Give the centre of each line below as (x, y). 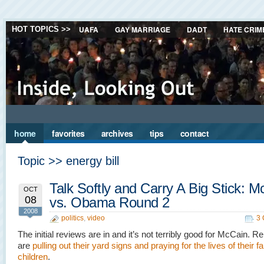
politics (72, 218)
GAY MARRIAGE (143, 29)
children (33, 257)
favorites (68, 133)
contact (194, 133)
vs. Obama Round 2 (110, 202)
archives (117, 133)
